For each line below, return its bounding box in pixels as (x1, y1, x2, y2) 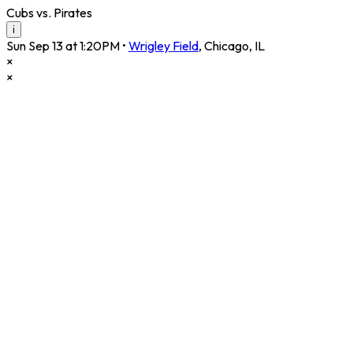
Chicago (204, 38, 249, 54)
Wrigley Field (128, 38, 199, 54)
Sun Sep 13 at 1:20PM (6, 38, 120, 54)
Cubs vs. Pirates (6, 5, 92, 21)
